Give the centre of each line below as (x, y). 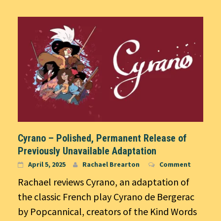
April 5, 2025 (47, 164)
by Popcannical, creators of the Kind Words (107, 211)
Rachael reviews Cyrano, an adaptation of (104, 182)
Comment (175, 164)
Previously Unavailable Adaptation (87, 151)
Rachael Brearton (111, 164)
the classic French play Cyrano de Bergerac (106, 196)
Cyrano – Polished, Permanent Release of (102, 138)
